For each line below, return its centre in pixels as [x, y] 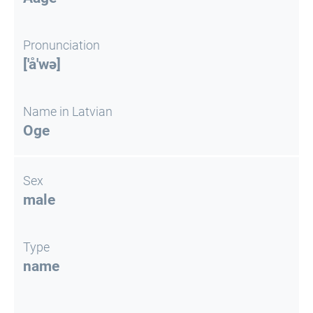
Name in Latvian [68, 111]
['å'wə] [42, 64]
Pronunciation [61, 45]
